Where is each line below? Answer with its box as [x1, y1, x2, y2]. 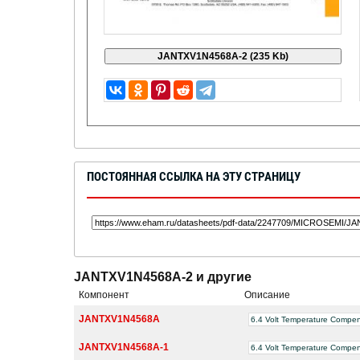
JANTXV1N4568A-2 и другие [74, 269, 252, 284]
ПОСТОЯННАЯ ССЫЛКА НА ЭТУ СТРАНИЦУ [87, 169, 301, 184]
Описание [244, 288, 290, 301]
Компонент [79, 288, 129, 301]
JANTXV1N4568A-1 [79, 341, 169, 353]
